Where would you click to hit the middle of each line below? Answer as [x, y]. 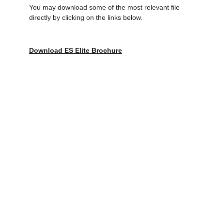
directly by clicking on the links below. [86, 17]
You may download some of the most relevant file [105, 7]
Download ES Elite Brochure [76, 50]
